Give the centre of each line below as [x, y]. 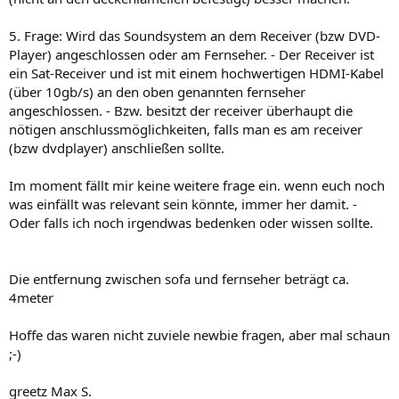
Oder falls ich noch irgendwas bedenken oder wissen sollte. [191, 222]
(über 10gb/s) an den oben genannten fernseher [157, 91]
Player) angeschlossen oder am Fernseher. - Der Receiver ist [191, 54]
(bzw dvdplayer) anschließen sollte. [117, 147]
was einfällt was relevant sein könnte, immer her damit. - [183, 204]
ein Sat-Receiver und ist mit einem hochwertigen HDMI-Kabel [196, 73]
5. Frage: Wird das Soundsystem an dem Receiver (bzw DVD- [195, 35]
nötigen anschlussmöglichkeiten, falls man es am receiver [186, 129]
